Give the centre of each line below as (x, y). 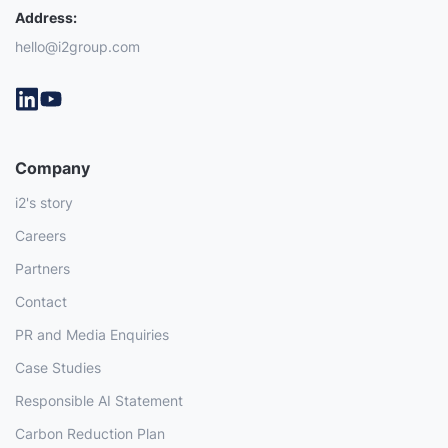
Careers (40, 235)
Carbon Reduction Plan (90, 433)
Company (52, 167)
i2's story (44, 202)
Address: (46, 17)
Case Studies (58, 367)
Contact (41, 301)
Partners (42, 268)
